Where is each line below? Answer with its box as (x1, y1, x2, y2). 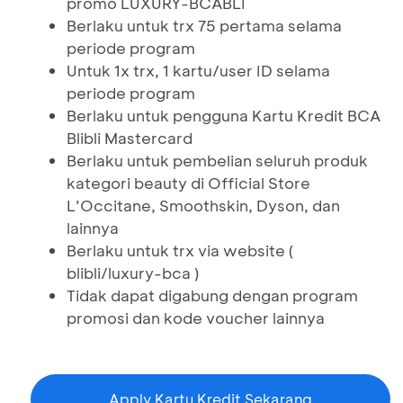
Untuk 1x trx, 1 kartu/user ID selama (67, 60, 330, 80)
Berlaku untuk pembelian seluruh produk (67, 150, 368, 170)
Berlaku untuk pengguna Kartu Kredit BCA (67, 105, 381, 125)
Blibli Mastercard (67, 128, 193, 148)
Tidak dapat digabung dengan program (67, 285, 358, 305)
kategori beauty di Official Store (67, 173, 310, 193)
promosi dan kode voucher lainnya (67, 308, 325, 327)
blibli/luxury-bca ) (67, 263, 199, 282)
